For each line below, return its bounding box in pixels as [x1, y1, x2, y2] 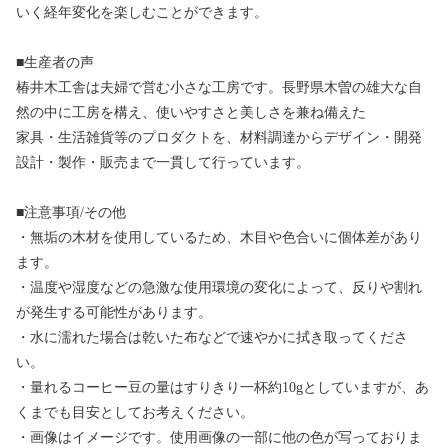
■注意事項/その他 [16, 205, 126, 221]
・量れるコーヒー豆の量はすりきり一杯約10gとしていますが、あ [16, 380, 429, 396]
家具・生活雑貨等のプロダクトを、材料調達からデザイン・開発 [16, 130, 422, 146]
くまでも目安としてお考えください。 [16, 405, 254, 421]
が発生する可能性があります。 [16, 305, 212, 321]
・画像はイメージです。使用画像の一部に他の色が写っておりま [16, 430, 422, 446]
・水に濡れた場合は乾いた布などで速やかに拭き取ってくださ [16, 330, 408, 346]
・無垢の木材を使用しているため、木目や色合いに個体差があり [16, 230, 422, 246]
